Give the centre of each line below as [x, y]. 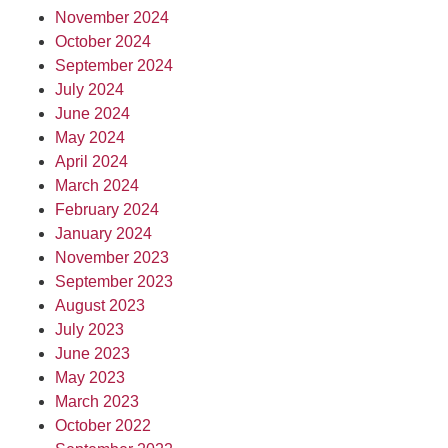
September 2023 [114, 281]
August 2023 [100, 305]
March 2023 [97, 401]
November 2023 [112, 257]
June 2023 [92, 353]
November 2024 [112, 17]
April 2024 [91, 161]
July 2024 [89, 89]
